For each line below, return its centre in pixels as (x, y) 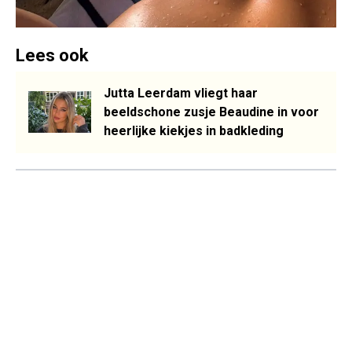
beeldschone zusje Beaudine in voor (211, 112)
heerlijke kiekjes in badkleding (194, 130)
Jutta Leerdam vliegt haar (181, 93)
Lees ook (52, 55)
